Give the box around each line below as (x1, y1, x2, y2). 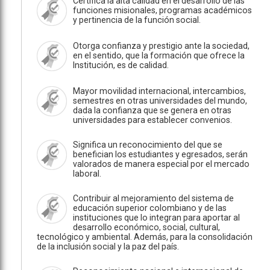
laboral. (73, 169, 101, 178)
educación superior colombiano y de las (73, 203, 227, 213)
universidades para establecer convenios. (73, 115, 232, 125)
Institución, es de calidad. (73, 60, 169, 70)
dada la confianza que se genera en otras (73, 105, 231, 115)
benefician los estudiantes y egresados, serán (73, 149, 248, 159)
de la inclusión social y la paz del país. (37, 242, 179, 251)
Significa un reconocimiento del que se (73, 140, 222, 149)
